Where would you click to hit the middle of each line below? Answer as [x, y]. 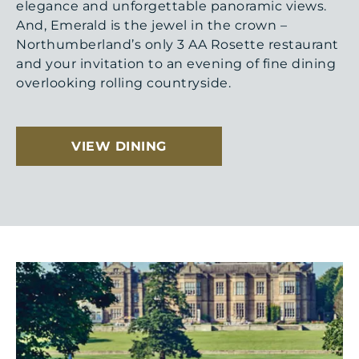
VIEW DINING [119, 146]
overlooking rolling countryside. [123, 83]
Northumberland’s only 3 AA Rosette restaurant [177, 44]
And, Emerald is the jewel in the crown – [151, 25]
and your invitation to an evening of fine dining [176, 63]
